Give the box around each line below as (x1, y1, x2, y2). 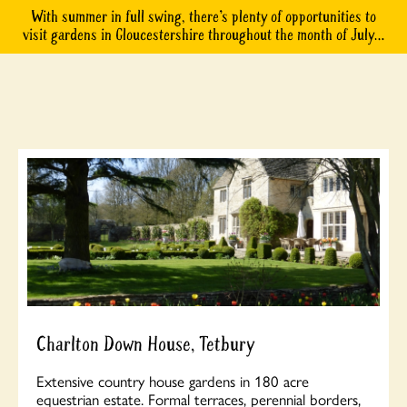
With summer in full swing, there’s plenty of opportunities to (31, 6, 376, 27)
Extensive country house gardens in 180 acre (36, 370, 309, 392)
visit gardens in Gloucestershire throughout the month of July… (23, 25, 384, 45)
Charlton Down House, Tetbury (36, 332, 254, 358)
